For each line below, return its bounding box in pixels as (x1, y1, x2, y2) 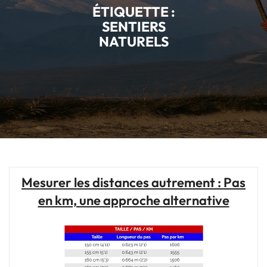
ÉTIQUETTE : (92, 2, 175, 20)
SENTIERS (101, 17, 166, 35)
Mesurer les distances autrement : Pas (21, 174, 246, 191)
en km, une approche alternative (38, 192, 229, 209)
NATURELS (98, 32, 169, 50)
